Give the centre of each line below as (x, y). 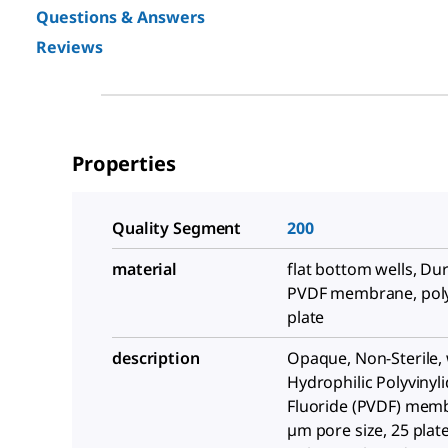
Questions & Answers (120, 17)
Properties (124, 163)
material (145, 269)
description (156, 358)
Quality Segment (177, 228)
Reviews (69, 47)
